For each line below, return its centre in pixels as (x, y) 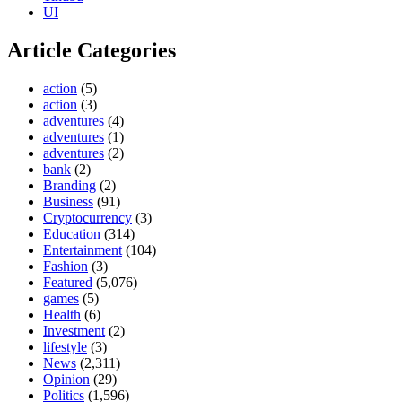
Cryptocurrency (87, 217)
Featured (68, 282)
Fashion (66, 266)
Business (68, 201)
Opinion (66, 379)
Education (72, 233)
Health (62, 314)
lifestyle (65, 346)
